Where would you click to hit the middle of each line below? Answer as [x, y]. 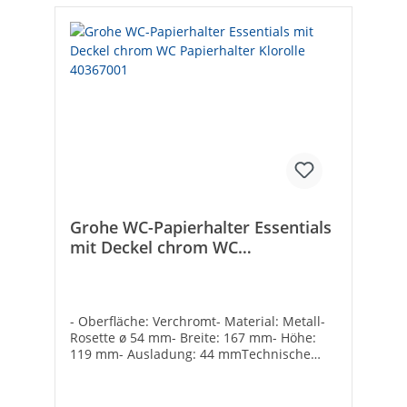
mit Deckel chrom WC [154, 247]
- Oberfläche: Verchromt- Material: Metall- [198, 321]
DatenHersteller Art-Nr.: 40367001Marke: [194, 370]
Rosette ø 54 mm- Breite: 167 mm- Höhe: [193, 337]
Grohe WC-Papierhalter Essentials [201, 227]
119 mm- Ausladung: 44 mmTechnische [190, 353]
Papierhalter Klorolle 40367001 [189, 267]
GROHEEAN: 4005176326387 [155, 386]
